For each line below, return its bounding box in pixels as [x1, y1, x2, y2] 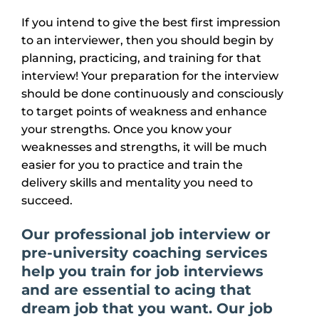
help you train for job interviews [21, 263, 263, 281]
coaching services [132, 244, 268, 262]
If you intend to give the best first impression [21, 16, 281, 30]
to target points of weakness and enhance [21, 105, 267, 119]
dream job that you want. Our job [21, 300, 273, 318]
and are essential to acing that [21, 281, 251, 299]
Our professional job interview [21, 226, 255, 244]
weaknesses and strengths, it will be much [21, 140, 267, 155]
